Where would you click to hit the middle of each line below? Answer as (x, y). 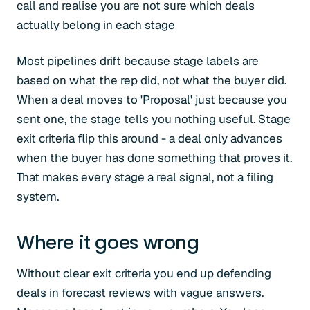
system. (38, 197)
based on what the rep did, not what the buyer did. (152, 80)
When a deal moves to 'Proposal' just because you (152, 100)
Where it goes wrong (108, 243)
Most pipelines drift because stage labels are (138, 61)
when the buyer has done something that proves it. (154, 158)
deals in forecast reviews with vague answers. (140, 293)
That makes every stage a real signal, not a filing (145, 177)
